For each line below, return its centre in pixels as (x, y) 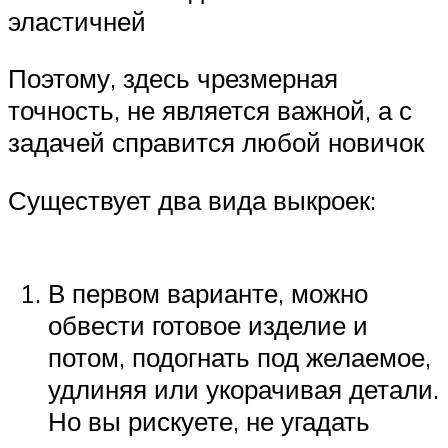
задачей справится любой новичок (216, 142)
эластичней (77, 20)
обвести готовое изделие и (208, 324)
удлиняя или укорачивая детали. (243, 388)
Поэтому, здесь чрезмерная (173, 78)
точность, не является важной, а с (210, 110)
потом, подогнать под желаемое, (239, 356)
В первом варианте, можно (208, 292)
